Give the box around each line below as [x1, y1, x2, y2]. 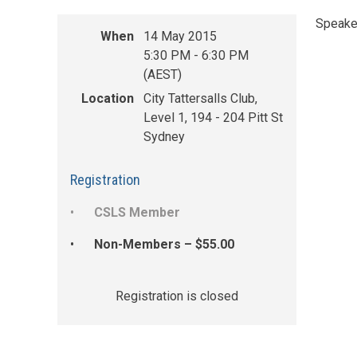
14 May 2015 [143, 29, 217, 45]
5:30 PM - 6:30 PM [143, 48, 249, 64]
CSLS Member [94, 205, 180, 221]
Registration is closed [116, 288, 238, 304]
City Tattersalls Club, [143, 91, 257, 107]
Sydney [143, 129, 185, 145]
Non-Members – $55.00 [94, 237, 234, 253]
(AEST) [143, 67, 182, 83]
